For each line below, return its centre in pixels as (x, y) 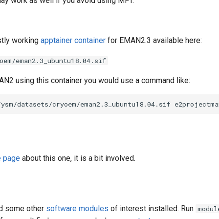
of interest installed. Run (152, 208)
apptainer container (73, 40)
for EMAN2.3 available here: (154, 40)
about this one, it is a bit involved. (78, 158)
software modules (77, 208)
